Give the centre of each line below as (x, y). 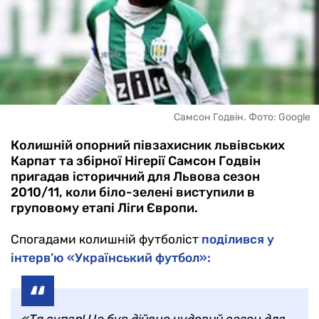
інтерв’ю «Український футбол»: (111, 258)
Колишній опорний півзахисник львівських (148, 146)
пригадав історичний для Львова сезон (135, 177)
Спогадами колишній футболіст (106, 240)
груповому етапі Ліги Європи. (104, 208)
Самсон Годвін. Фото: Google (242, 117)
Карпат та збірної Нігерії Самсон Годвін (136, 161)
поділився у (238, 240)
